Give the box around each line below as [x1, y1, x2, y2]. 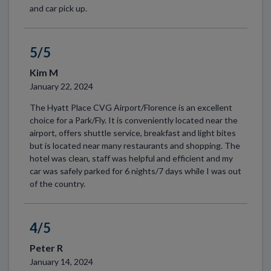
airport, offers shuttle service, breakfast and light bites [29, 127, 236, 138]
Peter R [29, 241, 63, 253]
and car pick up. [29, 2, 87, 13]
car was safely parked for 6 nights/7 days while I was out [29, 165, 241, 176]
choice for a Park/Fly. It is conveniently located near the [29, 114, 238, 125]
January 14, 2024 [29, 256, 93, 267]
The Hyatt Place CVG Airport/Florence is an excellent [29, 102, 232, 113]
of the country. [29, 178, 85, 189]
